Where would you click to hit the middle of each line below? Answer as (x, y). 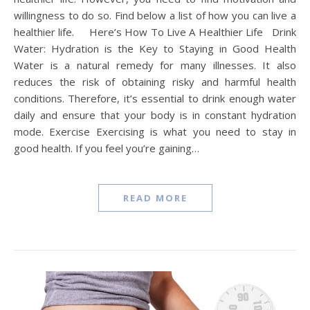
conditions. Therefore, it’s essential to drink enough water (155, 98)
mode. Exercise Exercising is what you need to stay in (155, 131)
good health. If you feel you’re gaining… (107, 148)
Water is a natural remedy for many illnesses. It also (155, 65)
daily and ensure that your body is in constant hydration (155, 115)
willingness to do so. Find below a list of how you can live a (155, 15)
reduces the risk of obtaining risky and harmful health (155, 81)
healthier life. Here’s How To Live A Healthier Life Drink (155, 31)
